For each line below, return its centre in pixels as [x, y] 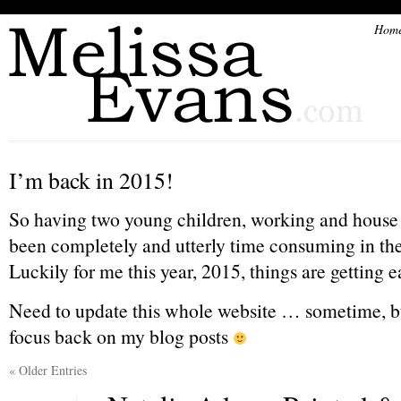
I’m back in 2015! [91, 180]
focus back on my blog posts [121, 336]
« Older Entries [48, 370]
